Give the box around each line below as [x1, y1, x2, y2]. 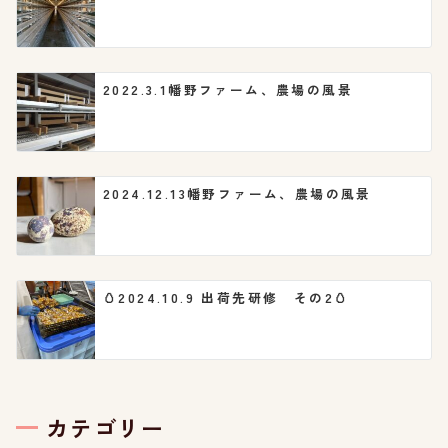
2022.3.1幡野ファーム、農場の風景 [103, 80, 353, 99]
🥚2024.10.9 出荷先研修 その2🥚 [103, 288, 350, 307]
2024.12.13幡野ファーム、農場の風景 [103, 184, 372, 203]
